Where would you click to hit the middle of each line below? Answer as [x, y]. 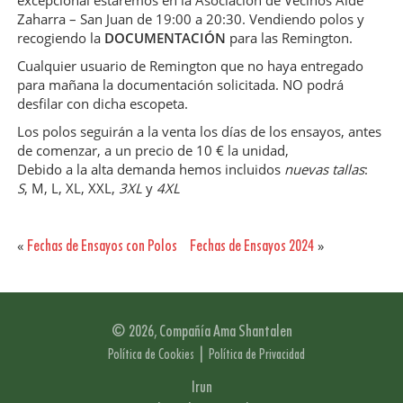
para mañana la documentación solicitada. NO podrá [180, 85]
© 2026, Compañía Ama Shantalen [201, 331]
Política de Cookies [151, 354]
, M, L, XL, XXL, [72, 188]
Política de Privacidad [256, 354]
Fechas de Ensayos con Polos [102, 246]
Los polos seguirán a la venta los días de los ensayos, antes [199, 132]
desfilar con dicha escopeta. [103, 104]
